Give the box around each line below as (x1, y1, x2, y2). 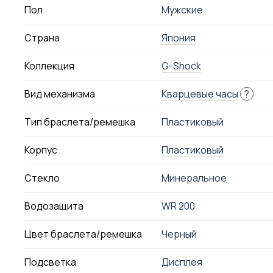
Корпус (24, 143, 58, 157)
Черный (161, 227, 197, 241)
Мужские (161, 3, 203, 16)
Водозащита (24, 199, 84, 213)
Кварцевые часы (161, 87, 238, 101)
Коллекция (24, 59, 75, 73)
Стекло (24, 171, 60, 185)
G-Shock (161, 59, 201, 73)
